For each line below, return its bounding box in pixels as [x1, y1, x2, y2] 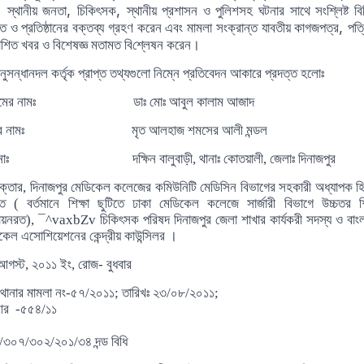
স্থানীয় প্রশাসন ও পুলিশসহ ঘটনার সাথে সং [126, 3, 327, 19]
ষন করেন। [150, 37, 200, 53]
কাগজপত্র [294, 20, 340, 36]
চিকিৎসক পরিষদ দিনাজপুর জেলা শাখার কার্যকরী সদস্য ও [100, 212, 343, 227]
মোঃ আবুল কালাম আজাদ [149, 94, 254, 110]
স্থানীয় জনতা [6, 3, 67, 19]
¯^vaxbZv [38, 212, 100, 227]
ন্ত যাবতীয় [243, 20, 291, 36]
